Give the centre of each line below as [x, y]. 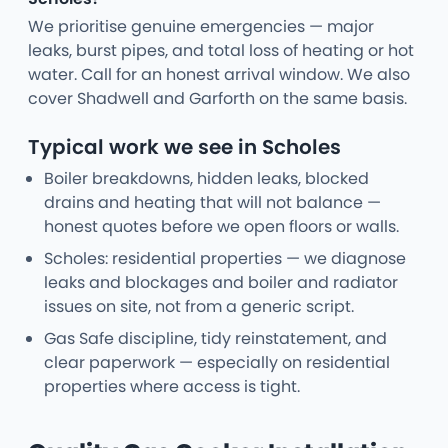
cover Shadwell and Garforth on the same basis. [217, 99]
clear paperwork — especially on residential [217, 363]
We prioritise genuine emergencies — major [201, 27]
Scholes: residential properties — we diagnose [225, 259]
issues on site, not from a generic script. [199, 307]
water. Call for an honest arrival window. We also [219, 75]
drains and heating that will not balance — [212, 203]
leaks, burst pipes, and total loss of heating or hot [221, 51]
